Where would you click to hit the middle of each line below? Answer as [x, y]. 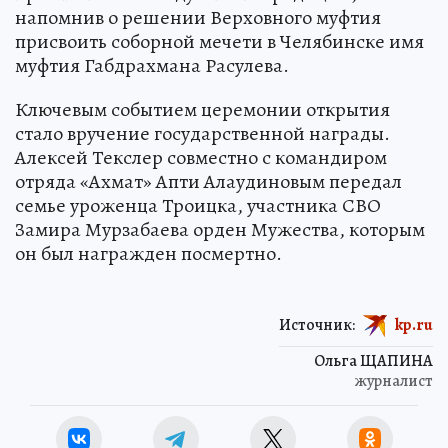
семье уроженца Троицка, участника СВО [198, 205]
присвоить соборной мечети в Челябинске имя [219, 41]
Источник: [317, 324]
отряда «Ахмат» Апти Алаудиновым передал [208, 181]
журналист [394, 380]
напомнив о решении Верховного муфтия [198, 17]
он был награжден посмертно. [148, 253]
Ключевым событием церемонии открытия [202, 109]
